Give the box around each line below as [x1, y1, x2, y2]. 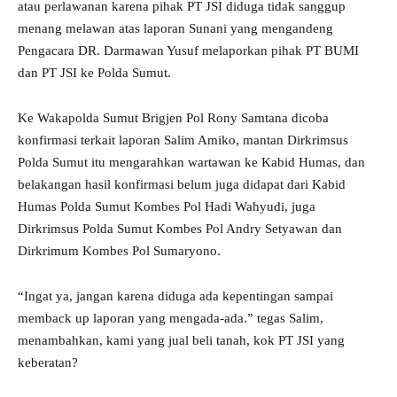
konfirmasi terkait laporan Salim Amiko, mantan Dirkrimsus [18, 133, 348, 148]
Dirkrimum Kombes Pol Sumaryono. [18, 244, 221, 259]
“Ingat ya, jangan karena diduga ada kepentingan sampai [18, 289, 333, 304]
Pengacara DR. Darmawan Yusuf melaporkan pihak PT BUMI [18, 43, 359, 58]
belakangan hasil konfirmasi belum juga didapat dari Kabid [18, 177, 346, 192]
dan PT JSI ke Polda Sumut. [18, 66, 171, 81]
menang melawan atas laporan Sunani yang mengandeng [18, 21, 333, 36]
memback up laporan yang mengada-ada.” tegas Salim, [18, 311, 323, 326]
